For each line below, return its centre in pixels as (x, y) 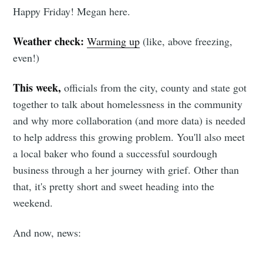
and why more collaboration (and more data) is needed (129, 121)
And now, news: (47, 233)
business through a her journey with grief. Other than (126, 170)
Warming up (114, 41)
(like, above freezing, (186, 41)
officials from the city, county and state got (154, 88)
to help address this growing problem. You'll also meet (129, 137)
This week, (37, 88)
